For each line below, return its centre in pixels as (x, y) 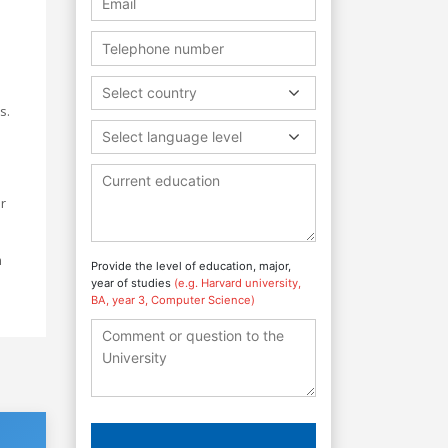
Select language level (172, 136)
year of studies (132, 282)
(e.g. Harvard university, (237, 282)
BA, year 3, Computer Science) (173, 299)
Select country (149, 92)
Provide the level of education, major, (191, 265)
